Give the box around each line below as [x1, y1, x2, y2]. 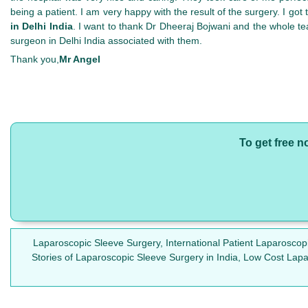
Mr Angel [59, 54, 100, 65]
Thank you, [10, 54, 59, 65]
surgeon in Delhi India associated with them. [10, 35, 202, 47]
